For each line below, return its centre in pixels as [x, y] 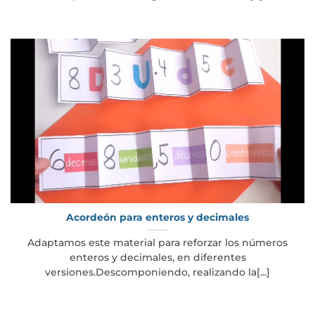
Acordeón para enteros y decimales [157, 217]
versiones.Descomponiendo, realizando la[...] [157, 272]
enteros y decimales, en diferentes [157, 257]
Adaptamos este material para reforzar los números [157, 242]
